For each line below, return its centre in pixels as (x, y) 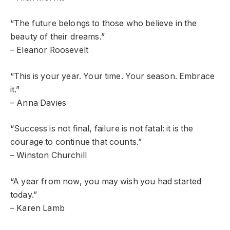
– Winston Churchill (49, 156)
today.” (24, 195)
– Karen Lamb (37, 208)
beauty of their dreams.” (57, 37)
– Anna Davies (39, 103)
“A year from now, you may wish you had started (106, 181)
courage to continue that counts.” (76, 142)
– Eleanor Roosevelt (50, 50)
